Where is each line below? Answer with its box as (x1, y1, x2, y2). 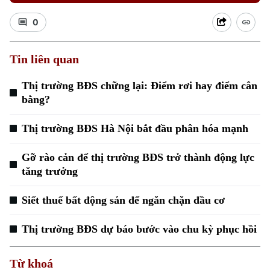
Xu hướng (10, 86, 42, 96)
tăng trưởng (22, 165, 78, 177)
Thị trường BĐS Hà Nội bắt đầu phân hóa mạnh (22, 122, 248, 134)
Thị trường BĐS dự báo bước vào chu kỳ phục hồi (22, 223, 257, 235)
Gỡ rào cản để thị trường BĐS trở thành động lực (22, 151, 254, 163)
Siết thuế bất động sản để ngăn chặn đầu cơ (22, 194, 225, 206)
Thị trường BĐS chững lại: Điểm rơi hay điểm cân (22, 80, 257, 92)
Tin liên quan (10, 52, 79, 66)
